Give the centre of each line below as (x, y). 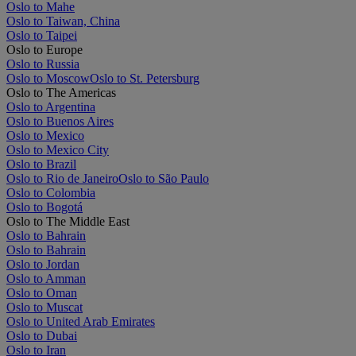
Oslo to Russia (43, 64)
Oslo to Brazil (41, 164)
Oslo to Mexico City (58, 149)
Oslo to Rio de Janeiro (62, 178)
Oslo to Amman (46, 278)
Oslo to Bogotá (44, 207)
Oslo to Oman (42, 292)
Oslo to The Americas (61, 92)
